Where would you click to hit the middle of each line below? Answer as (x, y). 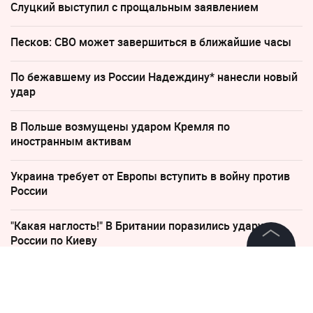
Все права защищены (236, 275)
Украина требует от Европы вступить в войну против (150, 176)
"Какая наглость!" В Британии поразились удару (137, 226)
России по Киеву (54, 241)
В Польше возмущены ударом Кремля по (120, 127)
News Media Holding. (262, 263)
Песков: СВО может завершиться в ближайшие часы (151, 42)
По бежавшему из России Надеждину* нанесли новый (154, 77)
